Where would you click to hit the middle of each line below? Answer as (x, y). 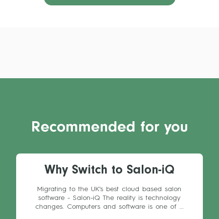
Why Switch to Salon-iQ (109, 172)
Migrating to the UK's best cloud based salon (109, 189)
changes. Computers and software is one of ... (109, 207)
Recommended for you (109, 129)
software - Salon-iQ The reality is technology (109, 198)
